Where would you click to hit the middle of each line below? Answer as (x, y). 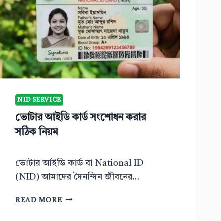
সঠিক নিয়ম (37, 133)
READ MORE (39, 200)
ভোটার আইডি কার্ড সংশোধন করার (81, 118)
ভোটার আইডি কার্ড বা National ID (79, 163)
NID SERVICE (39, 100)
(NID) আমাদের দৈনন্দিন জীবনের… (77, 177)
